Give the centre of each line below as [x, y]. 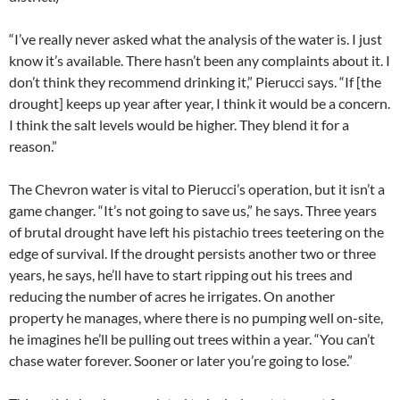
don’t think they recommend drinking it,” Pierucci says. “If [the [195, 82]
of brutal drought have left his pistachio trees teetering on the [196, 232]
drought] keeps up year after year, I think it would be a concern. [200, 104]
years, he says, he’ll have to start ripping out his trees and [181, 275]
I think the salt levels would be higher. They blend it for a [179, 125]
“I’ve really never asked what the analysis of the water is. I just [196, 39]
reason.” [33, 146]
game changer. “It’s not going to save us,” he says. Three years [193, 211]
